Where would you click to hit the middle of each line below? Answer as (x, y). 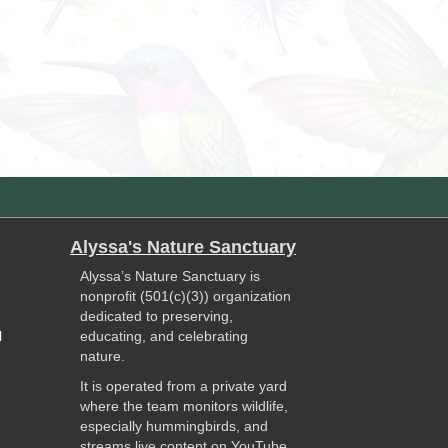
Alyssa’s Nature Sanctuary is (170, 276)
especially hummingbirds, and (174, 426)
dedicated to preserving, (157, 316)
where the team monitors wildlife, (184, 406)
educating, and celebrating (164, 336)
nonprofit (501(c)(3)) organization (186, 296)
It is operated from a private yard (184, 386)
